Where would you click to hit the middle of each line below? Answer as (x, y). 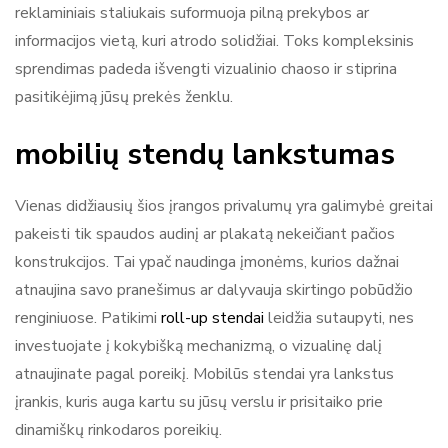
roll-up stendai (212, 317)
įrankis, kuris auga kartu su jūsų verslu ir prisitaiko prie (199, 401)
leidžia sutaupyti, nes (339, 317)
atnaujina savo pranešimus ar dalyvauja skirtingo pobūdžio (214, 289)
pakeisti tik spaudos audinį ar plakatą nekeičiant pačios (205, 233)
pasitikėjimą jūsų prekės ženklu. (124, 96)
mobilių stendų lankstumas (205, 154)
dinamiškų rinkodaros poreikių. (118, 429)
